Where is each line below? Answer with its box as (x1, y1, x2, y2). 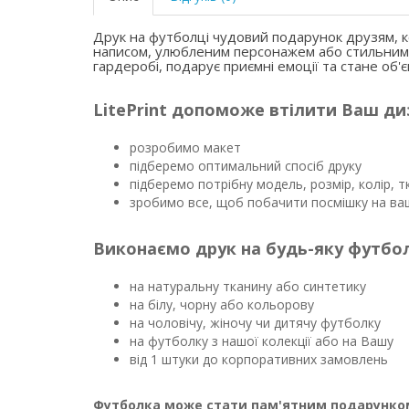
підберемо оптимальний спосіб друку (130, 157, 362, 174)
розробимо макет (130, 139, 241, 156)
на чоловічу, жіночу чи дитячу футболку (130, 314, 381, 331)
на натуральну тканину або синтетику (130, 278, 366, 295)
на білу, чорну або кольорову (130, 296, 314, 313)
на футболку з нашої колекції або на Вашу (130, 332, 393, 350)
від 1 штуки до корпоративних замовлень (130, 351, 388, 368)
